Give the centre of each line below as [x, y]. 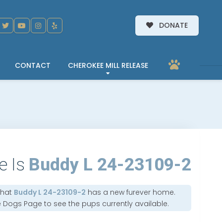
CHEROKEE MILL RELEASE [108, 65]
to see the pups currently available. [106, 203]
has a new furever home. [131, 192]
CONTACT [33, 65]
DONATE [172, 26]
